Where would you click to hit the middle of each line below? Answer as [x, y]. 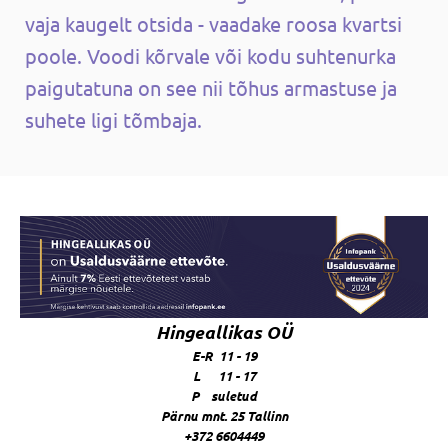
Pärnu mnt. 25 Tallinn [224, 415]
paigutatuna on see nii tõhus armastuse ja [211, 87]
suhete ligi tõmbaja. [113, 119]
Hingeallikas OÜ [224, 331]
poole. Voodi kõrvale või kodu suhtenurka [210, 55]
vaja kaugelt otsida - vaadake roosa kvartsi [213, 23]
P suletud [224, 395]
